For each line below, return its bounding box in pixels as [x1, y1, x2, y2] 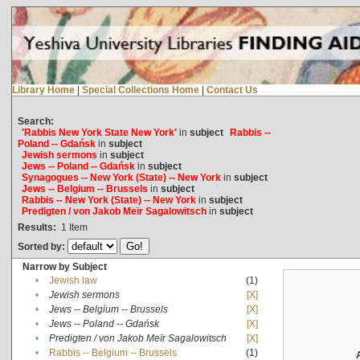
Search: [17, 115, 54, 127]
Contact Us [206, 84, 258, 96]
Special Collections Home [81, 84, 199, 96]
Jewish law [48, 274, 97, 286]
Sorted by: [17, 240, 67, 252]
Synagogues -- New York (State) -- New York [21, 171, 221, 183]
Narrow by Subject [22, 260, 107, 272]
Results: [17, 221, 56, 233]
